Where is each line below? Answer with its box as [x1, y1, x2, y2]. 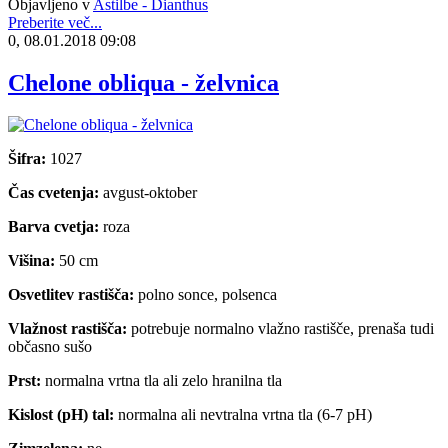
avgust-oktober [99, 184, 197, 202]
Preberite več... [8, 13, 102, 31]
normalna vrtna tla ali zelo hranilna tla [41, 372, 282, 390]
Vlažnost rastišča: [8, 320, 127, 338]
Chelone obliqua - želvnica [8, 69, 279, 96]
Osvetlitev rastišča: [8, 286, 134, 304]
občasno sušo [8, 338, 92, 356]
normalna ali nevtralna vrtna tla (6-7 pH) [114, 406, 372, 424]
